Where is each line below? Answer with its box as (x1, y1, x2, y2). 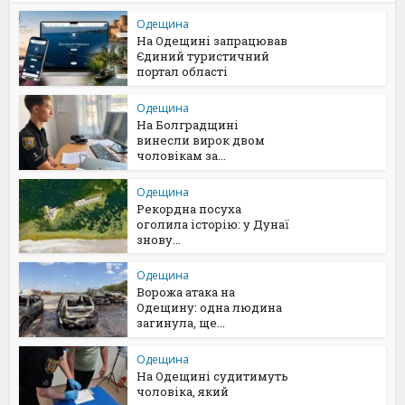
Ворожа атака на (137, 284, 236, 301)
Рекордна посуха (137, 200, 242, 217)
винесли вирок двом (137, 131, 266, 148)
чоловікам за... (137, 146, 227, 164)
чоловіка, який (137, 383, 230, 400)
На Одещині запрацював (137, 33, 288, 49)
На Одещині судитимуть (137, 368, 289, 384)
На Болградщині (137, 116, 240, 133)
